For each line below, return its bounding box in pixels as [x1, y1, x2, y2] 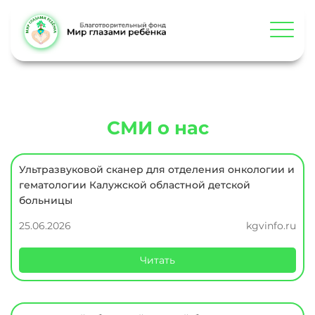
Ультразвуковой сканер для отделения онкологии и [19, 163, 295, 176]
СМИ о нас [106, 117, 209, 139]
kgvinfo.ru [246, 219, 296, 232]
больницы [19, 194, 72, 207]
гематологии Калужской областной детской [19, 179, 250, 191]
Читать [140, 254, 175, 266]
